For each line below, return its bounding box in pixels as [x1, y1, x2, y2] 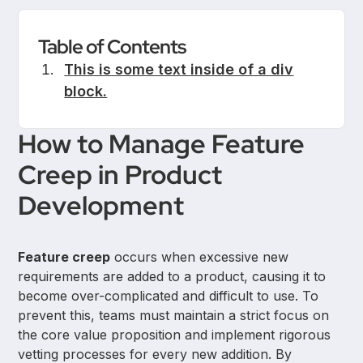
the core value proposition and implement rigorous [18, 327, 331, 344]
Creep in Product [18, 157, 223, 193]
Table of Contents [38, 34, 186, 60]
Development [18, 188, 185, 224]
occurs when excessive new [110, 249, 289, 266]
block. [64, 83, 108, 100]
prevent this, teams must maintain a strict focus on [18, 307, 330, 324]
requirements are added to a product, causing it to [18, 268, 327, 285]
